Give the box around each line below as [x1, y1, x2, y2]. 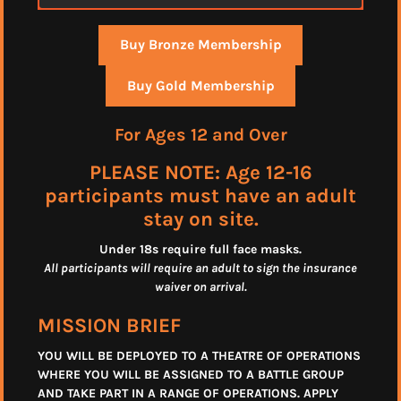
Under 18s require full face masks [99, 242, 299, 258]
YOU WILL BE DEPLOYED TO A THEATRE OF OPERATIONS [38, 348, 361, 364]
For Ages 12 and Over [114, 124, 287, 145]
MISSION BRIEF [38, 313, 181, 338]
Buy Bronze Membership [119, 37, 282, 54]
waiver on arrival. [154, 279, 247, 295]
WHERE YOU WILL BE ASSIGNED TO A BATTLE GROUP [38, 367, 344, 383]
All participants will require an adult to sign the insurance [44, 260, 357, 277]
